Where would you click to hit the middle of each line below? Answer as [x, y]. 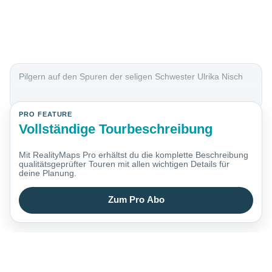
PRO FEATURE [46, 114]
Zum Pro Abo [136, 200]
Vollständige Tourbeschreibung [116, 129]
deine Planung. [48, 173]
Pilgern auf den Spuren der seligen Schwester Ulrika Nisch [131, 77]
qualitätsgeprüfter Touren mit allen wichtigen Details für [124, 164]
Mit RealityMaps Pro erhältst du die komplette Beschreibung [134, 155]
